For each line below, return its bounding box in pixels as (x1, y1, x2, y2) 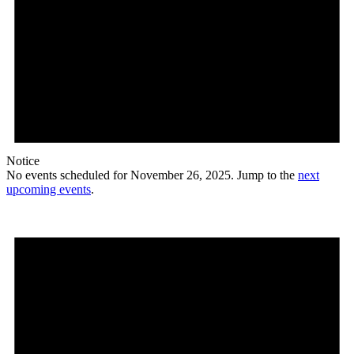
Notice (6, 154, 40, 168)
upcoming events (6, 183, 91, 197)
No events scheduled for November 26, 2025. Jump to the (6, 168, 298, 183)
